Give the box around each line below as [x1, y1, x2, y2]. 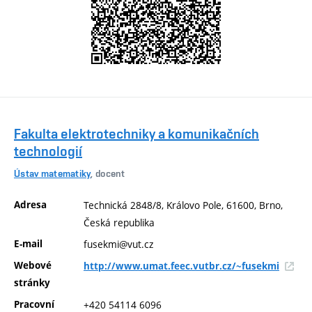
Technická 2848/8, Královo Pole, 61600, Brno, [84, 198, 283, 212]
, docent [91, 168, 125, 180]
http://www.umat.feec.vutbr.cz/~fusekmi [84, 259, 279, 272]
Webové [14, 258, 52, 272]
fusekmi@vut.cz [84, 237, 153, 251]
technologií [14, 143, 82, 160]
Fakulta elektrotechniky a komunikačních [14, 125, 259, 143]
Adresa [14, 198, 47, 211]
